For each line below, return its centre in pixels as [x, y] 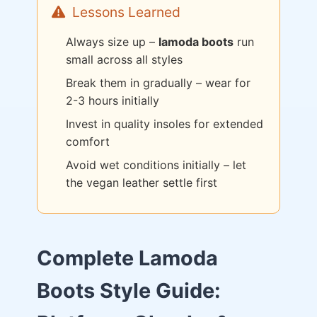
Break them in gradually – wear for [158, 83]
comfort [88, 142]
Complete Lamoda [127, 258]
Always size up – [112, 42]
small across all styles [124, 59]
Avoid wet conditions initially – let [156, 165]
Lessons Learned [126, 12]
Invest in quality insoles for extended [165, 124]
